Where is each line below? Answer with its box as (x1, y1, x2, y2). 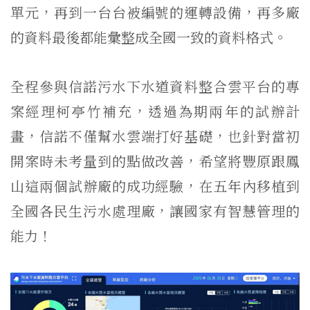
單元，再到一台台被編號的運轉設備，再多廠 (10, 1, 300, 22)
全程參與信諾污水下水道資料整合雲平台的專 (10, 75, 300, 96)
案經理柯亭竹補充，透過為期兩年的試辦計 (10, 100, 300, 121)
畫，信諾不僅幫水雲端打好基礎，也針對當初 (10, 125, 300, 146)
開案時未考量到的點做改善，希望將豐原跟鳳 (10, 150, 300, 171)
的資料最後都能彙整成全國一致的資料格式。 (10, 26, 287, 47)
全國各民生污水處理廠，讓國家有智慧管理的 (10, 200, 300, 221)
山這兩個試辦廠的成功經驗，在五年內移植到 (10, 175, 300, 196)
